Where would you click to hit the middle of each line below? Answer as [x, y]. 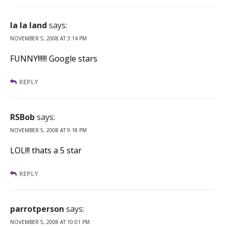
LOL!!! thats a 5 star [46, 150]
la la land [29, 25]
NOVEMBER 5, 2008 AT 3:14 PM [48, 38]
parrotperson [37, 209]
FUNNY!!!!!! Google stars [54, 58]
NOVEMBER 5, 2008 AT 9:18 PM [48, 130]
